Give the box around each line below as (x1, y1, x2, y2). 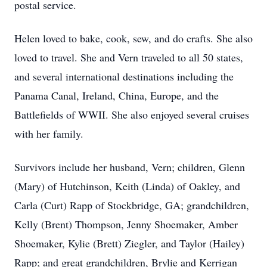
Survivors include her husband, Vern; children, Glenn (14, 160, 245, 174)
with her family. (14, 126, 83, 141)
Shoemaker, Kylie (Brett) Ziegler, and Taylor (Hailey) (14, 236, 244, 250)
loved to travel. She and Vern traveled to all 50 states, (14, 50, 243, 64)
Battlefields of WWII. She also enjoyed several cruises (14, 107, 249, 122)
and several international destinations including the (14, 69, 234, 83)
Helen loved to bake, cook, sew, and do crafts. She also (14, 31, 253, 45)
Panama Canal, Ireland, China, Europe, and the (14, 88, 219, 103)
